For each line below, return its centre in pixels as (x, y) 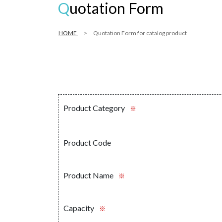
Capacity (79, 208)
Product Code (87, 143)
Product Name (88, 175)
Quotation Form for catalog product (140, 33)
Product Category (94, 108)
